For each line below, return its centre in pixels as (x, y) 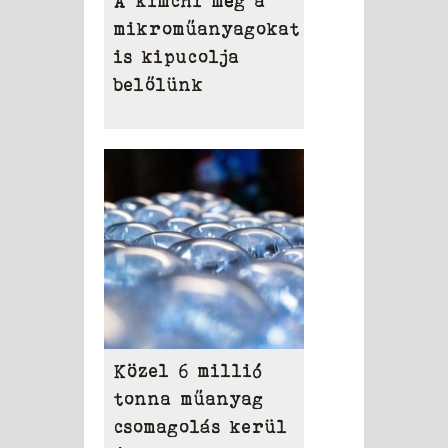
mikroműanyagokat (207, 29)
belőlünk (159, 85)
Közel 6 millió (188, 371)
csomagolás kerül (201, 427)
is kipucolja (177, 57)
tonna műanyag (189, 399)
